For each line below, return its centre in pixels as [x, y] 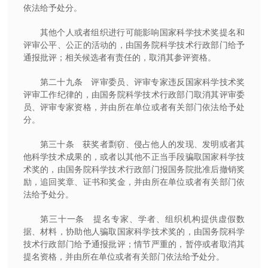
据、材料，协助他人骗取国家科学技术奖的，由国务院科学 [134, 231]
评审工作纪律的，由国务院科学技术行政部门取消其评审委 [134, 94]
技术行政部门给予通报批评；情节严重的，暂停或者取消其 [134, 244]
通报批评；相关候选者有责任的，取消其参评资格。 [119, 57]
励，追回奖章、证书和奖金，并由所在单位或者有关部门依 [134, 182]
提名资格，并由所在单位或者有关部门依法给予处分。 [124, 256]
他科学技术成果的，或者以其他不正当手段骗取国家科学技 [134, 156]
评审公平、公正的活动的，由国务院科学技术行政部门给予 [134, 45]
